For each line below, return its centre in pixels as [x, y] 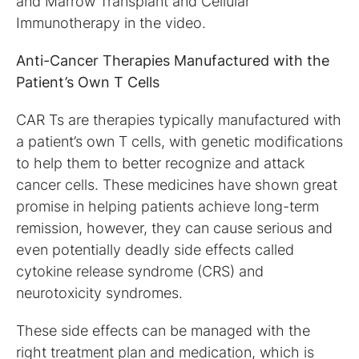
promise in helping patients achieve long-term [167, 206]
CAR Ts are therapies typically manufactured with [179, 119]
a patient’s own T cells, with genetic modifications [179, 141]
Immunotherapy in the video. [111, 22]
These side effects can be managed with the [163, 330]
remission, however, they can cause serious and [174, 228]
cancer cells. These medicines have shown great [177, 184]
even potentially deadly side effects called [155, 249]
